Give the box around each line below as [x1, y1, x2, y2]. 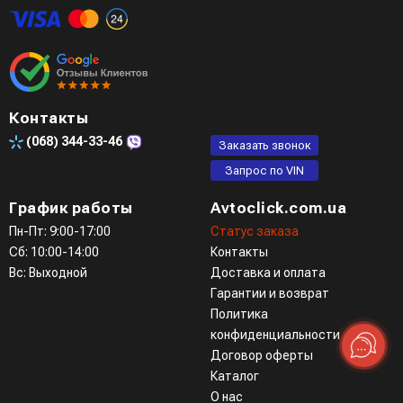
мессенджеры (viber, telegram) [23, 4, 201, 19]
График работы [9, 198, 133, 217]
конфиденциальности [210, 327, 340, 342]
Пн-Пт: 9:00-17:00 [9, 223, 111, 238]
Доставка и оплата [210, 264, 326, 280]
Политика [210, 306, 268, 321]
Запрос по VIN [225, 163, 304, 177]
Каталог [210, 368, 259, 383]
